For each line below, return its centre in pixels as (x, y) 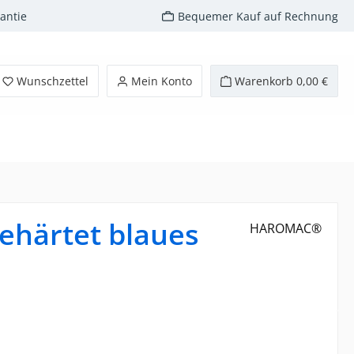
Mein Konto (162, 81)
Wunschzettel (53, 81)
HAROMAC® (286, 228)
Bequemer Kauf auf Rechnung (258, 16)
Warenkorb (264, 81)
